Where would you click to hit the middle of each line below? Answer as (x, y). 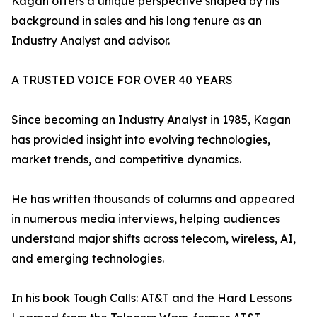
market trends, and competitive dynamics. (126, 160)
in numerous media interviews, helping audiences (146, 219)
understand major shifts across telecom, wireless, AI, (154, 239)
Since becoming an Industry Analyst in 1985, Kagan (151, 120)
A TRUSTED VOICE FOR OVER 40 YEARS (122, 80)
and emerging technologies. (88, 259)
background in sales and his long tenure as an (137, 21)
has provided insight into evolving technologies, (141, 140)
